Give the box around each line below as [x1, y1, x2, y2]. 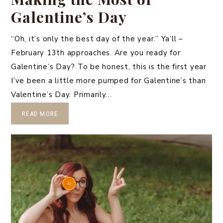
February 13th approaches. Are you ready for [11, 47, 181, 58]
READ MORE [22, 110, 58, 117]
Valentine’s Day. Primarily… [11, 89, 112, 100]
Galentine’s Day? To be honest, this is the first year [11, 61, 207, 72]
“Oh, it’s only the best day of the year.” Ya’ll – [11, 33, 183, 44]
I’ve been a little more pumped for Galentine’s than [11, 75, 206, 86]
